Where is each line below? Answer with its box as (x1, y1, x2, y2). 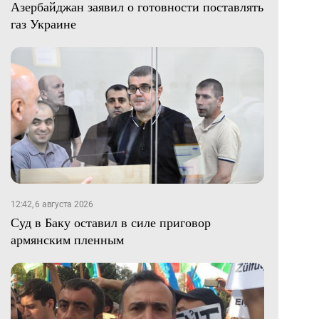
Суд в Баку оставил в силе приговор (11, 214, 211, 231)
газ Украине (11, 15, 76, 33)
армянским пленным (11, 231, 124, 249)
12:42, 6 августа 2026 (11, 199, 93, 210)
